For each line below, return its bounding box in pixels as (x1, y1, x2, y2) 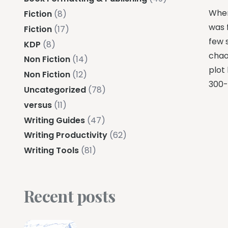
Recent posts (24, 185, 116, 207)
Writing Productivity (24, 129, 107, 141)
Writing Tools (24, 145, 79, 157)
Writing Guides (24, 114, 85, 126)
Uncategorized (24, 83, 86, 96)
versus (24, 99, 52, 111)
